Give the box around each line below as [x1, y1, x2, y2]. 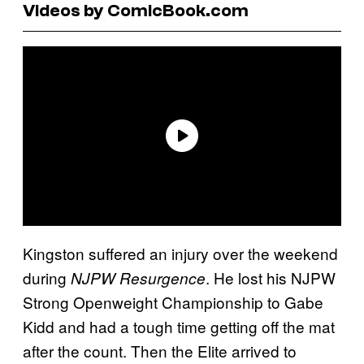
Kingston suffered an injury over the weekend [23, 241, 338, 264]
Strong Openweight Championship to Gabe [23, 290, 323, 313]
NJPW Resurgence [71, 266, 206, 288]
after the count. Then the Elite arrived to [23, 339, 297, 362]
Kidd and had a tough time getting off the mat [23, 314, 335, 337]
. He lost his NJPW [206, 266, 336, 288]
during [23, 266, 71, 288]
